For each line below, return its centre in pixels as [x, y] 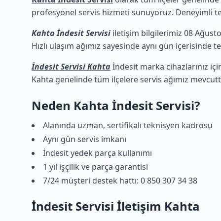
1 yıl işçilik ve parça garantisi [95, 167]
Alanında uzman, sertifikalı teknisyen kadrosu [128, 125]
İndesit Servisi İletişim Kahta [116, 206]
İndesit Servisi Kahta [71, 67]
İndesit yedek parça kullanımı [97, 153]
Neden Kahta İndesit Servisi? [116, 105]
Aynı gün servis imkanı [85, 139]
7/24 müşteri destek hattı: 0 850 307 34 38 [120, 181]
